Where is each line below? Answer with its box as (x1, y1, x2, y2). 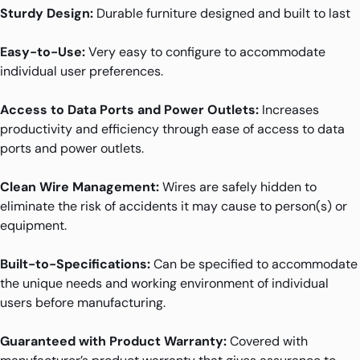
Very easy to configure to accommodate (85, 43, 325, 60)
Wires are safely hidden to (159, 178, 317, 195)
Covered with (227, 332, 308, 350)
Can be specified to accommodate (150, 255, 358, 272)
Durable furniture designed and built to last (93, 4, 350, 22)
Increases (259, 100, 319, 118)
